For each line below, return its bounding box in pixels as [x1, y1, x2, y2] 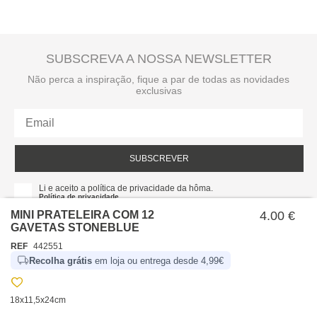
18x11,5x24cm [9, 294, 66, 305]
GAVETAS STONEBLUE [11, 221, 139, 234]
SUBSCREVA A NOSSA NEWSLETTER [45, 52, 272, 66]
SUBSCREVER [129, 154, 189, 163]
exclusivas [135, 85, 182, 96]
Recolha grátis [29, 255, 92, 266]
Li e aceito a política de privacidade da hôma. [39, 183, 213, 193]
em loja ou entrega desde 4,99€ [92, 255, 224, 266]
